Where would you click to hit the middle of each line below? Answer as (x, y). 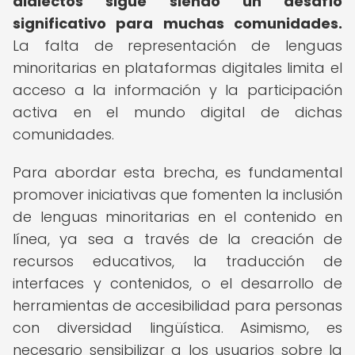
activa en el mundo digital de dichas (177, 112)
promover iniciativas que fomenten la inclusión (177, 195)
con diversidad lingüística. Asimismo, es (177, 328)
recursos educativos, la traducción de (177, 261)
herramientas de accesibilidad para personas (177, 305)
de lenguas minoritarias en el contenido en (177, 217)
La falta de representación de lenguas (177, 46)
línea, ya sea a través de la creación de (177, 239)
